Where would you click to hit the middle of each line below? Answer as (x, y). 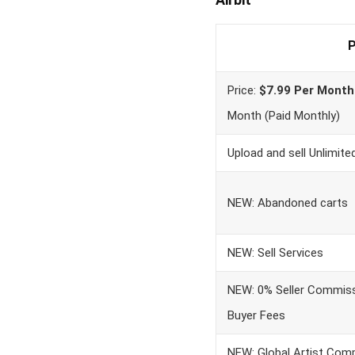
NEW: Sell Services (275, 253)
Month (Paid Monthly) (284, 116)
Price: (243, 90)
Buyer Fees (256, 315)
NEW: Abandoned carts (288, 203)
